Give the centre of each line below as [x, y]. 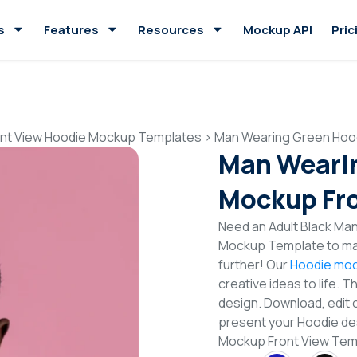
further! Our [254, 265]
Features [71, 29]
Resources [171, 29]
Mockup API [278, 29]
